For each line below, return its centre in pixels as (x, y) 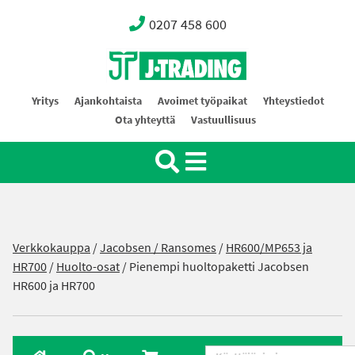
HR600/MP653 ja (269, 248)
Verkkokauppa (52, 248)
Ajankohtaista (108, 101)
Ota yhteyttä (145, 120)
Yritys (45, 101)
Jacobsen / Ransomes (158, 248)
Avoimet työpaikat (202, 101)
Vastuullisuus (223, 120)
